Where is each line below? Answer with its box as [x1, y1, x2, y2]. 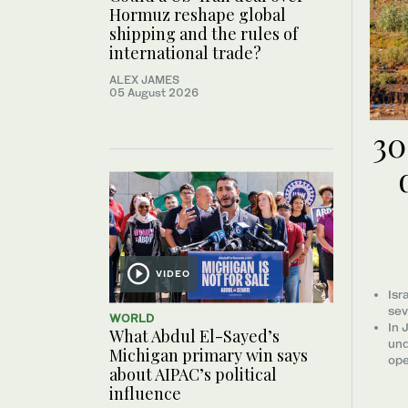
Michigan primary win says [109, 343, 308, 366]
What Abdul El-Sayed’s [109, 324, 280, 347]
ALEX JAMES [109, 72, 179, 87]
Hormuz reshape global [109, 3, 286, 25]
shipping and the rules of [109, 22, 298, 45]
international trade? [109, 41, 261, 64]
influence [109, 382, 181, 404]
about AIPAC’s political [109, 362, 277, 385]
